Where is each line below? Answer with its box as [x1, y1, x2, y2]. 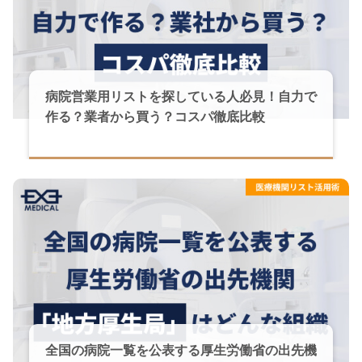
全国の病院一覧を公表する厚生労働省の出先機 [45, 343, 317, 358]
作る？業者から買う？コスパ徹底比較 [45, 110, 265, 124]
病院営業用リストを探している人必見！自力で [45, 90, 317, 104]
